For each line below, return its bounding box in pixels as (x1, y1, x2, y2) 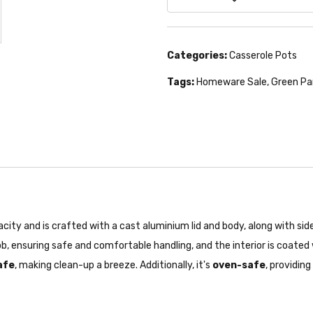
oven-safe (212, 259, 265, 271)
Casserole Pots (229, 49, 297, 61)
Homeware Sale (196, 75, 267, 88)
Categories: (167, 49, 227, 61)
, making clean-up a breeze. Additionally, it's (15, 259, 212, 271)
